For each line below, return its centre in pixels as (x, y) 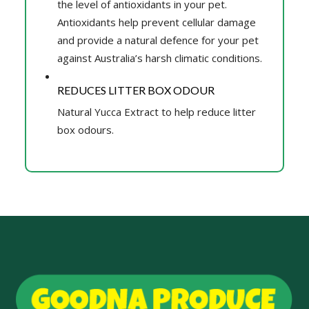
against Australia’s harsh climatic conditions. (159, 58)
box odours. (85, 129)
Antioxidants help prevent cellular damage (156, 22)
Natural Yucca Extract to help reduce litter (156, 111)
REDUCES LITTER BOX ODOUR (136, 90)
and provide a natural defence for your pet (158, 40)
